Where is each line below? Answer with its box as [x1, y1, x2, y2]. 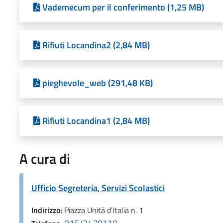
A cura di [19, 147, 70, 169]
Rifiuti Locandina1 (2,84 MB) [42, 113, 150, 127]
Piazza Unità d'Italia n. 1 [64, 204, 143, 216]
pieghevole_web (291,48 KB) [42, 76, 153, 90]
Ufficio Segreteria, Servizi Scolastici [31, 181, 165, 195]
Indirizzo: [31, 204, 64, 216]
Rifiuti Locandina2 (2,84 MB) [42, 38, 150, 52]
